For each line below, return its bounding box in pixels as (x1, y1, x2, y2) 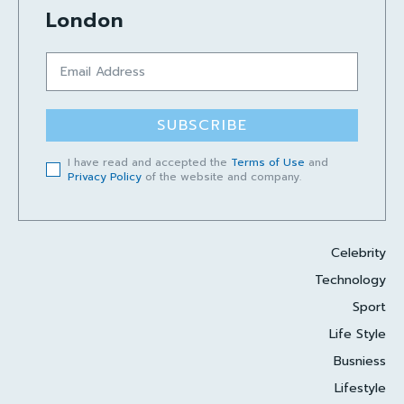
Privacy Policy (68, 168, 142, 185)
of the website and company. (142, 168, 301, 185)
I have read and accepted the (68, 153, 231, 170)
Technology (315, 270, 386, 289)
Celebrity (331, 243, 386, 262)
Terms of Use (231, 153, 305, 170)
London (46, 5, 124, 35)
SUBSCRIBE (156, 114, 248, 136)
